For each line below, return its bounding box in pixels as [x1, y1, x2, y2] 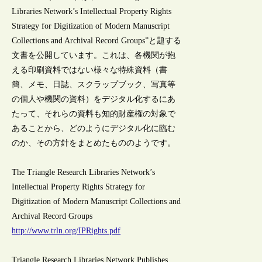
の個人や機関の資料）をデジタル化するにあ [12, 94, 176, 104]
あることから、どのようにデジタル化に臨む [12, 123, 176, 133]
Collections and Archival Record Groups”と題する [12, 36, 182, 45]
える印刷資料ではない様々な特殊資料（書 [12, 65, 168, 74]
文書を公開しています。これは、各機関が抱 [12, 50, 176, 60]
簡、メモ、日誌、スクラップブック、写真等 [12, 80, 176, 89]
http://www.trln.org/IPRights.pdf [12, 226, 121, 235]
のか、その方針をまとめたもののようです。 [12, 138, 176, 147]
